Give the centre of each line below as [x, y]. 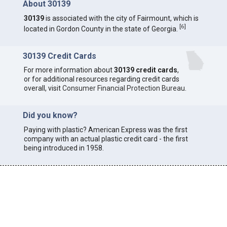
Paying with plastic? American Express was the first [105, 129]
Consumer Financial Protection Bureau [123, 88]
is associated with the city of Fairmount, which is [121, 18]
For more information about [69, 70]
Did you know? [50, 116]
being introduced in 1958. [64, 148]
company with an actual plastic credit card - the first [106, 139]
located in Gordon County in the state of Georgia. [101, 29]
